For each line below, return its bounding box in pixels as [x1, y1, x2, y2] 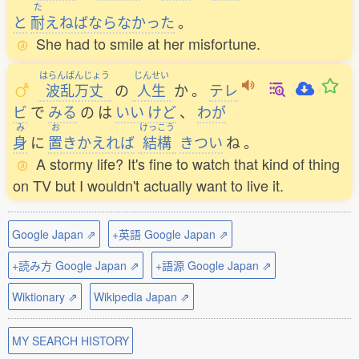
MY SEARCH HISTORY [12, 333, 129, 349]
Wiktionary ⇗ [12, 288, 78, 305]
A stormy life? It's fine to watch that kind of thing [36, 153, 340, 174]
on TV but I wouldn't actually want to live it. [13, 175, 284, 196]
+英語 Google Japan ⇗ [112, 226, 228, 242]
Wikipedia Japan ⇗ [94, 288, 190, 305]
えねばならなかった [45, 11, 175, 32]
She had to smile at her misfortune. [36, 33, 260, 54]
